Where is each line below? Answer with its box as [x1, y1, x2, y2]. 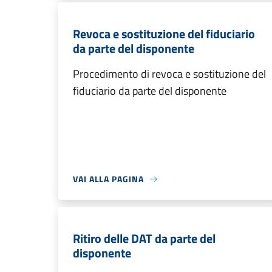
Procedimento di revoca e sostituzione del [73, 66, 266, 82]
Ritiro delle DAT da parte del [73, 229, 216, 248]
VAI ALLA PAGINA [73, 172, 144, 185]
